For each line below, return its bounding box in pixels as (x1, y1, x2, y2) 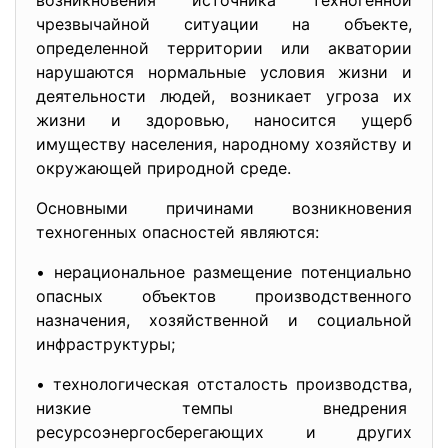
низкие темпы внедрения (36, 398, 412, 418)
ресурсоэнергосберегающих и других (36, 422, 412, 442)
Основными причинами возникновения (36, 198, 412, 218)
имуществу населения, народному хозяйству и (36, 134, 412, 154)
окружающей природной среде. (36, 158, 291, 178)
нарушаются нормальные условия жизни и (36, 62, 412, 82)
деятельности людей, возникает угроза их (36, 86, 412, 106)
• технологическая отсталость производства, (36, 374, 412, 394)
